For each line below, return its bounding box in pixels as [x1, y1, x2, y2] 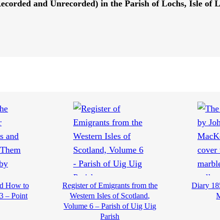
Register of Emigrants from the [62, 181, 158, 190]
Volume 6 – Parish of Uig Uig [63, 202, 157, 211]
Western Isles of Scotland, [70, 192, 150, 200]
